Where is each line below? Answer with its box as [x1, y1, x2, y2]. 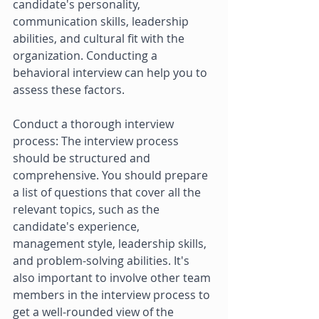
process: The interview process [13, 133, 182, 150]
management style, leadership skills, [13, 236, 209, 252]
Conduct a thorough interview [13, 116, 177, 132]
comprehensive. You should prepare [13, 167, 211, 184]
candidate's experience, [13, 219, 142, 235]
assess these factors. [13, 82, 127, 98]
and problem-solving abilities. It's [13, 253, 192, 269]
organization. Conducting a [13, 48, 160, 64]
